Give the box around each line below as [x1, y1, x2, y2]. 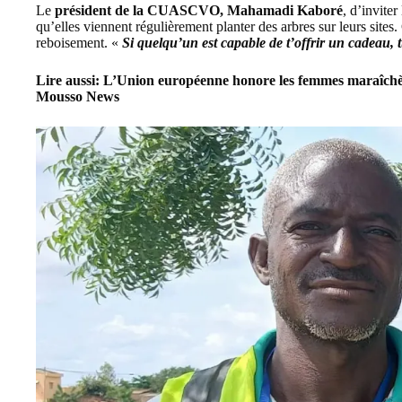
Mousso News [36, 88, 119, 104]
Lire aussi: [36, 72, 103, 88]
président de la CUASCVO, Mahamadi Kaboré [55, 2, 343, 18]
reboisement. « [36, 34, 122, 50]
